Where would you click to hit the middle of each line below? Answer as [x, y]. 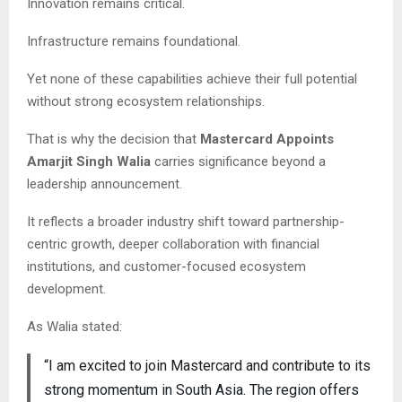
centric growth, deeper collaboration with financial [173, 244]
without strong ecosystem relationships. [146, 101]
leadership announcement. [105, 184]
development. [66, 288]
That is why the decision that [114, 139]
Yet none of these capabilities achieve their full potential [192, 79]
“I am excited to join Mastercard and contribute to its [207, 365]
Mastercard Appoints [267, 139]
